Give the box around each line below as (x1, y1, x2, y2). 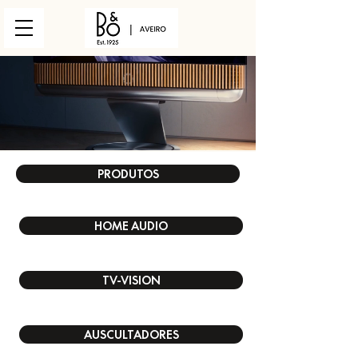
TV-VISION (101, 273, 161, 287)
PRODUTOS (97, 167, 159, 181)
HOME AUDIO (94, 219, 168, 233)
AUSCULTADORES (83, 328, 179, 341)
